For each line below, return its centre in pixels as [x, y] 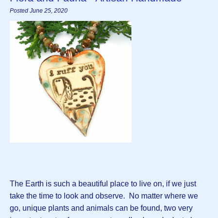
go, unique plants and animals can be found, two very [101, 208]
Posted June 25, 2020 [39, 11]
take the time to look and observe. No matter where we [104, 196]
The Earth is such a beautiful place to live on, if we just [103, 184]
